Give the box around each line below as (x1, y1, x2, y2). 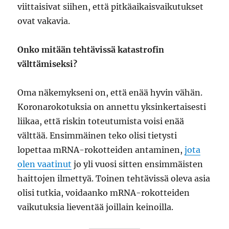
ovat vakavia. (17, 16, 71, 27)
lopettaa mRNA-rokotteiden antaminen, (17, 145, 185, 155)
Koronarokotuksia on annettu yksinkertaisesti (17, 102, 207, 112)
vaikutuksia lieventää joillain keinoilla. (17, 202, 174, 213)
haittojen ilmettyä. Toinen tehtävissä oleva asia (17, 173, 211, 184)
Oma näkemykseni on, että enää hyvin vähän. (17, 87, 203, 98)
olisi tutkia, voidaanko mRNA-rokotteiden (17, 188, 190, 198)
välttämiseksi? (17, 59, 78, 70)
